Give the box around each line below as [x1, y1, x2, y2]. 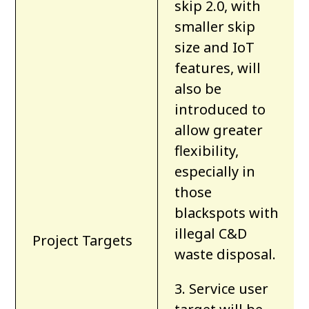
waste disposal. [175, 245, 277, 264]
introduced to [175, 100, 266, 119]
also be [175, 79, 222, 99]
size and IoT [175, 38, 255, 57]
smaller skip [175, 17, 256, 37]
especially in [175, 162, 256, 181]
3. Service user [175, 279, 269, 299]
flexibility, [175, 141, 239, 161]
